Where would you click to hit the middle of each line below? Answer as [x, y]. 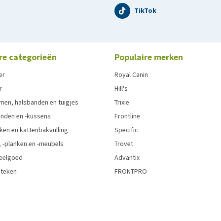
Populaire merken [149, 57]
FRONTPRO [131, 171]
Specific [126, 130]
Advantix [127, 157]
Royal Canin [131, 74]
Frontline [127, 116]
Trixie [122, 102]
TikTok [145, 10]
